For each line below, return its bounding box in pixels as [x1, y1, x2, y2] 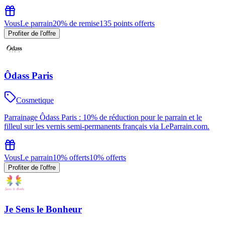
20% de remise [53, 19, 99, 28]
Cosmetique [16, 95, 54, 104]
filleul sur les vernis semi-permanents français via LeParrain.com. [4, 122, 209, 131]
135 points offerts [99, 19, 155, 28]
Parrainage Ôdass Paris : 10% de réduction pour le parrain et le [4, 113, 202, 122]
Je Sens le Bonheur [4, 204, 82, 215]
